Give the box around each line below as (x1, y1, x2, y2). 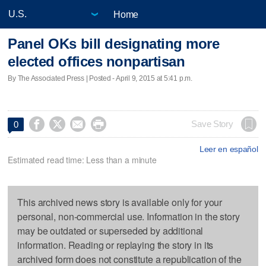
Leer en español (199, 144, 258, 154)
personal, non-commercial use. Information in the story (17, 209, 240, 223)
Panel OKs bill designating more (8, 36, 220, 52)
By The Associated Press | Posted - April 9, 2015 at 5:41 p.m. (8, 74, 192, 83)
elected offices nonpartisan (8, 53, 185, 70)
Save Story (191, 119, 233, 129)
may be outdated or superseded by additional (17, 223, 204, 237)
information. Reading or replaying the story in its (17, 237, 214, 252)
